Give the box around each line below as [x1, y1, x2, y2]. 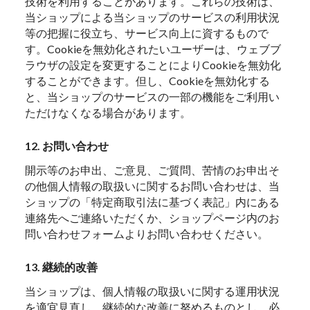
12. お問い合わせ [25, 139, 109, 153]
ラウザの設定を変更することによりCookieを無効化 [25, 58, 282, 72]
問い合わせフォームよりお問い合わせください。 [25, 227, 269, 241]
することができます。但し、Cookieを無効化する [25, 74, 271, 88]
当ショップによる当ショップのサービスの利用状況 [25, 10, 280, 24]
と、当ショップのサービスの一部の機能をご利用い [25, 90, 280, 104]
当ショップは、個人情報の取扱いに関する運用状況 [25, 284, 280, 298]
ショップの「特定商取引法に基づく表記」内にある [25, 195, 280, 209]
